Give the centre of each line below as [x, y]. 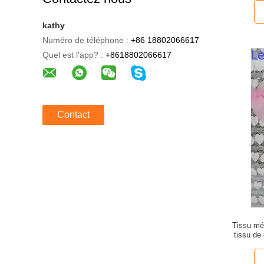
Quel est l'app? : [73, 55]
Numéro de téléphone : [85, 40]
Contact [73, 115]
